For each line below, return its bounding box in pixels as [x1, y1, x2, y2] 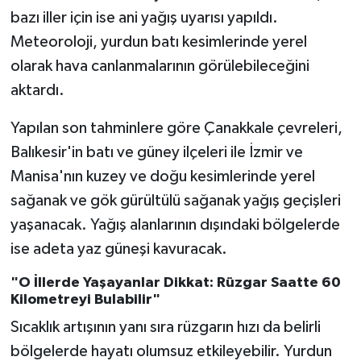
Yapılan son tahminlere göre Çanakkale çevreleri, [10, 119, 342, 136]
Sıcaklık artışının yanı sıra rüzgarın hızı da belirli [10, 319, 321, 336]
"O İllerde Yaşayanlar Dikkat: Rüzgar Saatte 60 [10, 275, 341, 290]
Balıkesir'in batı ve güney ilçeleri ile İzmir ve [10, 143, 303, 160]
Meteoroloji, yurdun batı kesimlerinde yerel [10, 33, 307, 50]
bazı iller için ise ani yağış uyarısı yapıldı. [10, 9, 278, 26]
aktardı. [10, 81, 64, 98]
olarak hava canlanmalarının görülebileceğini [10, 57, 309, 74]
